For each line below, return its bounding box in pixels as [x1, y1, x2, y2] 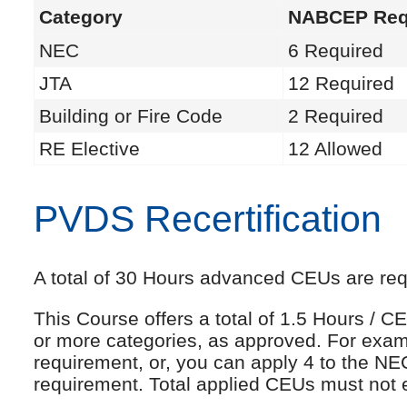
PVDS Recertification [34, 197, 382, 240]
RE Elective [39, 137, 140, 159]
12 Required [288, 72, 394, 94]
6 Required [288, 39, 383, 61]
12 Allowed [288, 137, 382, 159]
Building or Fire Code [39, 104, 223, 126]
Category [39, 5, 123, 27]
